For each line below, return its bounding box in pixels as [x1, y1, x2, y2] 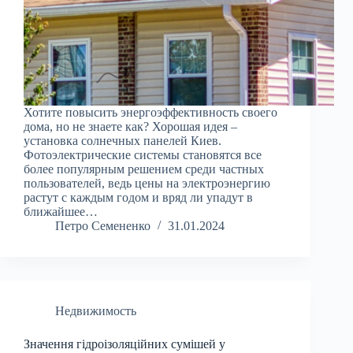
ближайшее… [24, 205, 98, 219]
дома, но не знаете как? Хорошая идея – [24, 120, 237, 134]
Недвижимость [55, 304, 136, 318]
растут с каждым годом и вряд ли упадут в [24, 191, 253, 205]
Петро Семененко [55, 219, 150, 233]
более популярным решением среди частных [24, 162, 264, 176]
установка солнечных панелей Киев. [24, 134, 221, 148]
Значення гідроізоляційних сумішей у [24, 337, 225, 351]
